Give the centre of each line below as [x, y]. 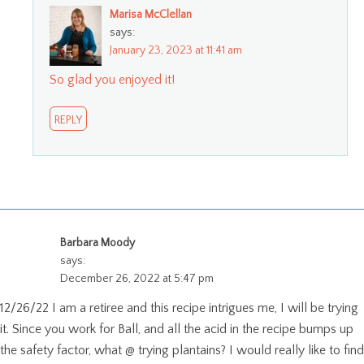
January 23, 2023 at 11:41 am [176, 50]
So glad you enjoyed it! [112, 79]
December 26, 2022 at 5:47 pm [137, 278]
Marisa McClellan [151, 14]
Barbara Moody [97, 243]
